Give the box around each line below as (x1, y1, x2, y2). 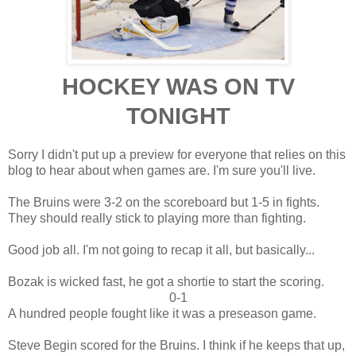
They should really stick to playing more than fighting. (8, 211, 306, 225)
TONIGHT (126, 103, 230, 129)
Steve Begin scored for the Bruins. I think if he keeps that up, (8, 338, 345, 352)
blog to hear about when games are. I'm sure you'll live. (8, 163, 315, 177)
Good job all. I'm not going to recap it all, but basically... (8, 242, 315, 257)
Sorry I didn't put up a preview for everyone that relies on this (8, 147, 346, 161)
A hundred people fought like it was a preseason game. (8, 306, 316, 320)
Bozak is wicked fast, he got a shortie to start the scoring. (8, 274, 324, 288)
